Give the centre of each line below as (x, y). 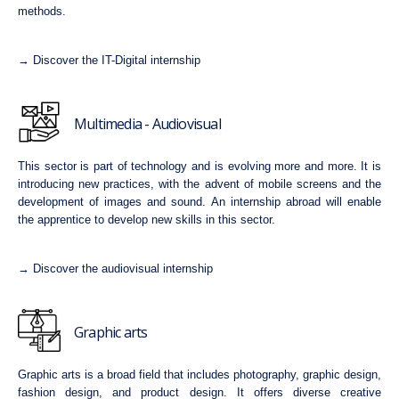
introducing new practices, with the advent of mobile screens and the (199, 184)
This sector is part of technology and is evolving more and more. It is (199, 166)
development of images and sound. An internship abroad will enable (199, 202)
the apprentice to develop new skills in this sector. (147, 220)
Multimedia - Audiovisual (147, 124)
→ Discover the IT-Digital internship (109, 60)
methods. (42, 11)
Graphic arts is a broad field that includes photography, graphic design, (199, 375)
